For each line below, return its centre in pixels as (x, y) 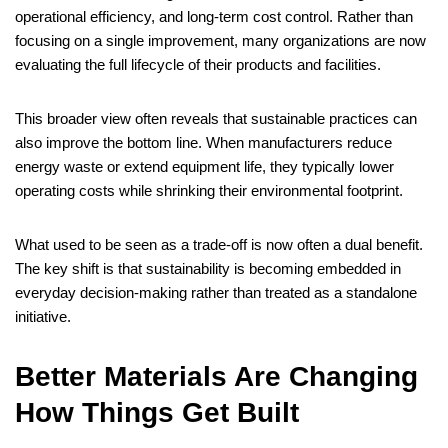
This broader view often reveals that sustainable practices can (216, 119)
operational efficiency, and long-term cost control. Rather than (214, 17)
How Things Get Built (157, 413)
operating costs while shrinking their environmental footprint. (209, 191)
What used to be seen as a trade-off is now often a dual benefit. (219, 245)
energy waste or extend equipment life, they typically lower (204, 167)
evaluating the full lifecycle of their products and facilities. (198, 65)
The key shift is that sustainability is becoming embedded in (208, 269)
